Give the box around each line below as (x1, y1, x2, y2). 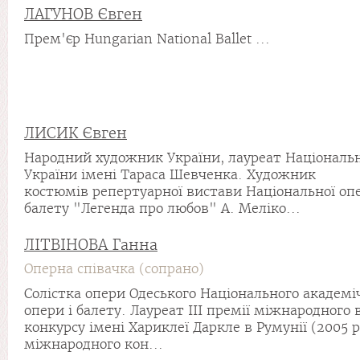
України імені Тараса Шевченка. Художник (24, 167, 316, 182)
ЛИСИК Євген (24, 124, 127, 142)
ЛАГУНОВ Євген (24, 5, 142, 23)
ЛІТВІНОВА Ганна (24, 235, 157, 254)
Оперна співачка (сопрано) (24, 261, 204, 276)
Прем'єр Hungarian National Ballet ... (24, 31, 270, 47)
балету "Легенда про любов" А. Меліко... (24, 201, 301, 216)
